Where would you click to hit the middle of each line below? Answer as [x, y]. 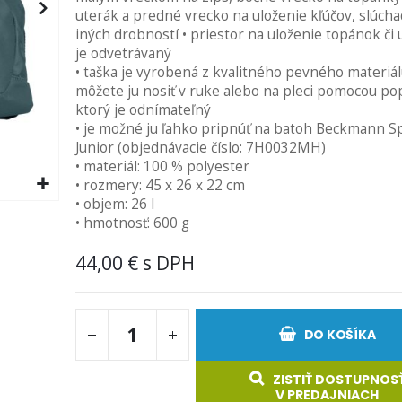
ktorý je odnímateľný [143, 109]
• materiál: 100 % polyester [162, 166]
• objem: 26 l [114, 204]
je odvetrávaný [123, 53]
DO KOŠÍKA [340, 335]
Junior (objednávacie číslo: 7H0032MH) [200, 147]
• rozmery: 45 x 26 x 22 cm [160, 185]
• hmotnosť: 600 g [132, 223]
